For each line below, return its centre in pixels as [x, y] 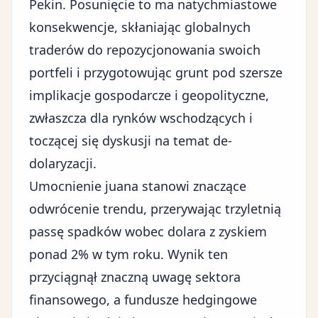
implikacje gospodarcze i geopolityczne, [149, 95]
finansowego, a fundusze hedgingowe [143, 300]
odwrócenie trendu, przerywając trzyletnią [155, 209]
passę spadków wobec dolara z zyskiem [148, 231]
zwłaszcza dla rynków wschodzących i [141, 118]
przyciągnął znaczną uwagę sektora [135, 277]
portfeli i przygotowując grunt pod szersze [156, 72]
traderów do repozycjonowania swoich [145, 50]
